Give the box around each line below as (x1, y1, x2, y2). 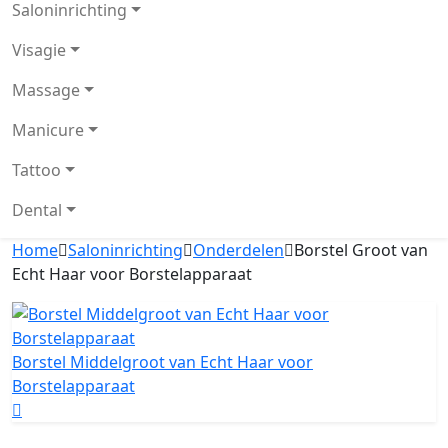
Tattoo (12, 159, 61, 181)
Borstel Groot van (294, 239, 428, 261)
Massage (12, 79, 80, 101)
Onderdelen (193, 239, 284, 261)
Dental (12, 199, 62, 221)
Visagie (12, 39, 66, 61)
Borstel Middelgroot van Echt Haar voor (12, 351, 313, 373)
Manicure (12, 119, 84, 141)
